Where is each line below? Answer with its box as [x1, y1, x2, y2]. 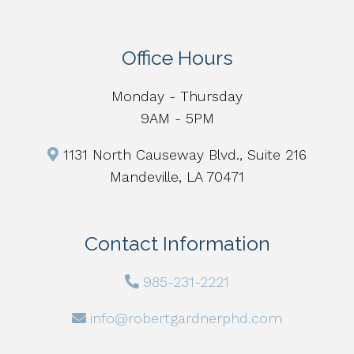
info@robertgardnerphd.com [90, 309, 283, 326]
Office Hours [121, 45, 233, 70]
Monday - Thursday [111, 87, 243, 104]
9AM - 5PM [140, 109, 214, 126]
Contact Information [84, 231, 270, 255]
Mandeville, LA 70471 [110, 168, 244, 185]
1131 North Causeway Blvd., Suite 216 [62, 145, 307, 163]
